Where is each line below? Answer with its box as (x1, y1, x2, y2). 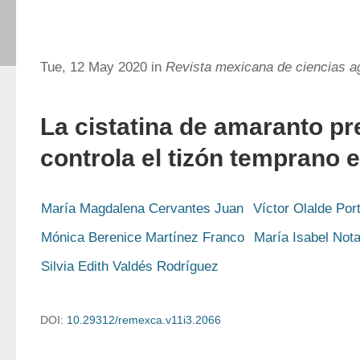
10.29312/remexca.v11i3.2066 (67, 313, 221, 326)
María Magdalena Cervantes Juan (41, 201, 243, 216)
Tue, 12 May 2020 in (40, 59, 166, 75)
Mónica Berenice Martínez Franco (41, 230, 244, 245)
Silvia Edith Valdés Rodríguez (41, 259, 219, 274)
